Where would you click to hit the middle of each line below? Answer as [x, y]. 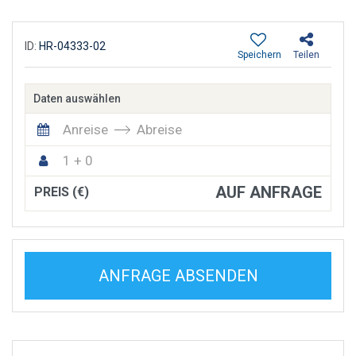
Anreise [85, 129]
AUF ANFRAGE [269, 192]
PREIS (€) [62, 192]
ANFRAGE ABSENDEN [178, 275]
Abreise [159, 129]
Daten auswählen [77, 98]
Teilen [306, 54]
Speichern [259, 54]
